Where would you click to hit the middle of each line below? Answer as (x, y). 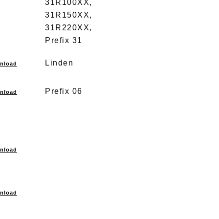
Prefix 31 (64, 40)
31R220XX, (69, 28)
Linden (59, 63)
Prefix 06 (64, 91)
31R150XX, (69, 15)
